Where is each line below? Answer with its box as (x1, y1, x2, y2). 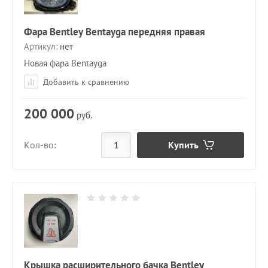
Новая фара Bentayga (24, 57, 106, 69)
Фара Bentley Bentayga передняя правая (24, 25, 205, 38)
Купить (167, 138, 199, 151)
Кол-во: (24, 139, 56, 151)
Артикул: (24, 40, 57, 52)
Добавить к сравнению (41, 76, 129, 87)
